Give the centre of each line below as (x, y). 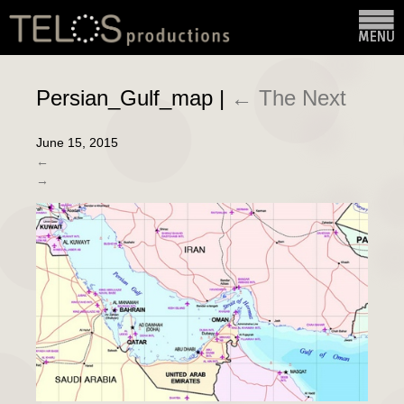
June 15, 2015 (77, 142)
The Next (303, 98)
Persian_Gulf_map (128, 98)
